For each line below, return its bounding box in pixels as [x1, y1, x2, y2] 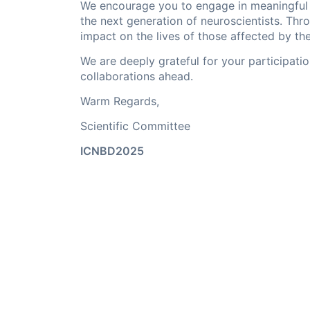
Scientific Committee [80, 119, 194, 134]
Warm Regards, [80, 94, 163, 109]
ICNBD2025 [80, 144, 144, 158]
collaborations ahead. [80, 69, 193, 84]
